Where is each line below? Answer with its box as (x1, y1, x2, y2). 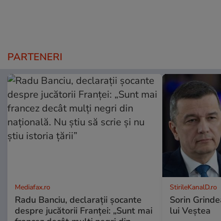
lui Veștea (169, 205, 211, 217)
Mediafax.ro (15, 183, 50, 192)
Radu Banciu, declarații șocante (15, 194, 142, 206)
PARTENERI (7, 50, 62, 64)
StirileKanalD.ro (169, 183, 217, 192)
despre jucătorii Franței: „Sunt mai (15, 205, 152, 217)
